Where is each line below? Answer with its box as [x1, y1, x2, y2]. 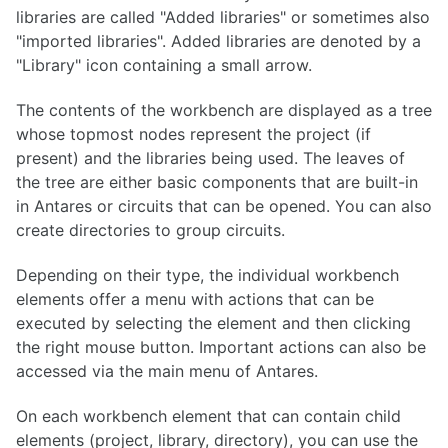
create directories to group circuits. [16, 219, 285, 240]
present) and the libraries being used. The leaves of [16, 147, 405, 168]
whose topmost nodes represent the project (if [16, 123, 371, 144]
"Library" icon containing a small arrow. [16, 55, 312, 76]
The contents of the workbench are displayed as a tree [16, 99, 432, 120]
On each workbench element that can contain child [16, 405, 401, 426]
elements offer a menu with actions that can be [16, 288, 374, 309]
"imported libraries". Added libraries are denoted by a [16, 31, 421, 52]
